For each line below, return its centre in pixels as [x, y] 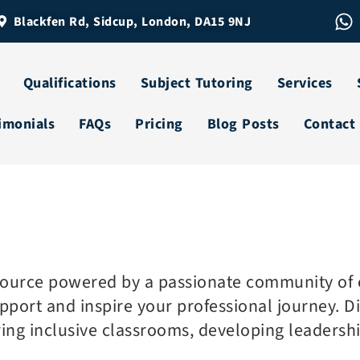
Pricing [159, 125]
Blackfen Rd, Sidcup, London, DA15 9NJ [132, 21]
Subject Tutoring [196, 84]
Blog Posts [243, 125]
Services [305, 84]
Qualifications [70, 84]
